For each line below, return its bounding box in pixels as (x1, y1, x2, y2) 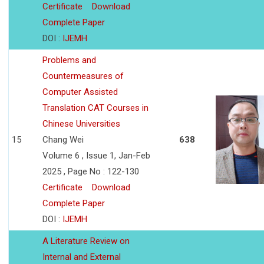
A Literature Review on (42, 236, 130, 247)
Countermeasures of (42, 71, 124, 82)
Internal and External (42, 252, 121, 263)
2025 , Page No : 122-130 (42, 166, 139, 177)
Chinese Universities (42, 118, 120, 130)
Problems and (42, 55, 96, 66)
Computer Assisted (42, 87, 118, 98)
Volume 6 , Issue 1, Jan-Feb (42, 150, 150, 161)
